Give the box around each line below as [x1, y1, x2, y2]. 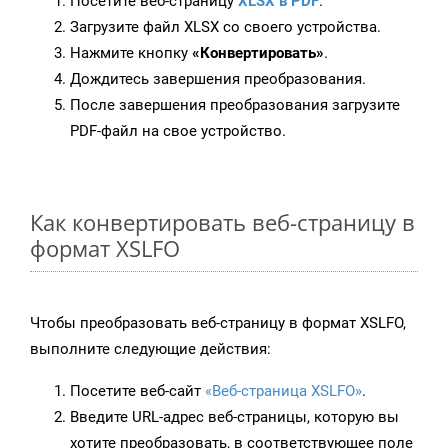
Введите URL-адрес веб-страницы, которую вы [70, 408, 399, 427]
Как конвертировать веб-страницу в [30, 207, 415, 238]
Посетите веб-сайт [70, 382, 205, 401]
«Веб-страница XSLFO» [205, 382, 362, 401]
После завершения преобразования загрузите [70, 96, 400, 115]
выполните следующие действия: [30, 340, 271, 359]
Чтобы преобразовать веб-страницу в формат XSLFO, [30, 314, 406, 333]
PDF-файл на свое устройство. [70, 122, 286, 141]
